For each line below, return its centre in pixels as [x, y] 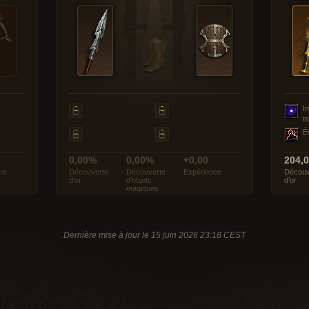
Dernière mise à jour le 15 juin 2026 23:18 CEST [154, 235]
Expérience [202, 172]
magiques [142, 188]
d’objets [139, 180]
